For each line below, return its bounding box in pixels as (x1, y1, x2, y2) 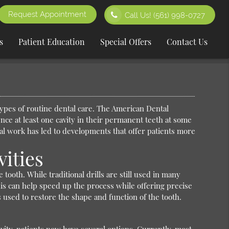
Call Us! (125, 11, 154, 20)
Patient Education (18, 36, 85, 47)
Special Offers (100, 36, 152, 47)
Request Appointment (8, 10, 87, 19)
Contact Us (167, 36, 208, 47)
